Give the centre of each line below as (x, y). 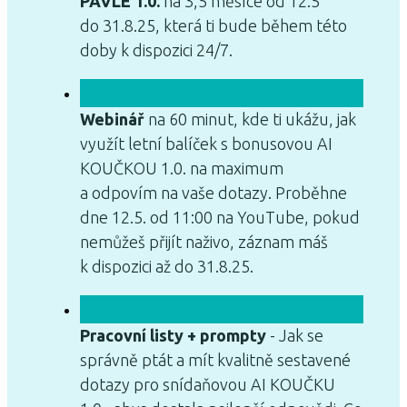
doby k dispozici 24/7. (156, 50)
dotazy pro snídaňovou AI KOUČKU (208, 385)
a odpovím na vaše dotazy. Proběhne (213, 193)
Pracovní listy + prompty (173, 336)
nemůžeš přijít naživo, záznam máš (204, 242)
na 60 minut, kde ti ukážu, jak (250, 119)
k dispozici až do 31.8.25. (167, 267)
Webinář (112, 119)
